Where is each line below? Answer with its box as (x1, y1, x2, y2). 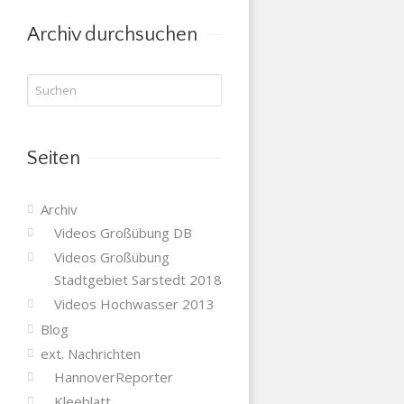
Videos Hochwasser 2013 (53, 294, 215, 313)
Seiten (26, 146, 80, 170)
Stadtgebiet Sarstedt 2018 (53, 270, 222, 289)
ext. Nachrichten (40, 344, 141, 363)
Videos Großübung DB (53, 223, 192, 242)
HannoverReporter (53, 367, 173, 386)
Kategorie (25, 5, 88, 23)
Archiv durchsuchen (26, 23, 197, 46)
